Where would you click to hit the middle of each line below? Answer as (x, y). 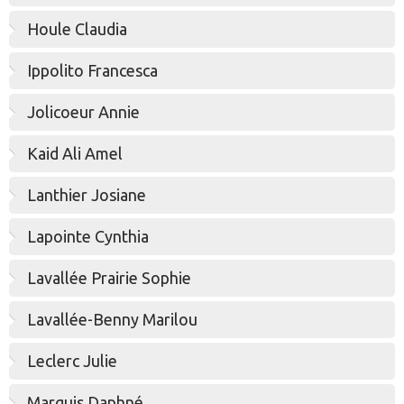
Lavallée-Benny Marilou (112, 319)
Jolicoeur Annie (83, 112)
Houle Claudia (77, 29)
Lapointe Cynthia (88, 236)
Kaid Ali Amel (75, 153)
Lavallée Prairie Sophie (109, 278)
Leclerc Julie (72, 361)
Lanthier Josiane (87, 195)
